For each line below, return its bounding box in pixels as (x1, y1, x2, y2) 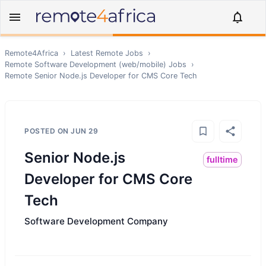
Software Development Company (24, 216, 168, 227)
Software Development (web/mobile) (34, 60, 166, 69)
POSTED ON (24, 126, 71, 135)
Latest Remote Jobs (71, 49, 143, 58)
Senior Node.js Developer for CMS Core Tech (34, 71, 197, 80)
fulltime (207, 154, 238, 164)
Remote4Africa (5, 49, 58, 58)
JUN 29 (71, 126, 98, 135)
